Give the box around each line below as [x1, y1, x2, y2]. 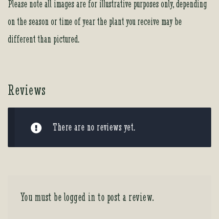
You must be [20, 191, 64, 204]
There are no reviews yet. [53, 121, 135, 133]
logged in [64, 191, 96, 204]
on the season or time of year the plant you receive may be [8, 15, 182, 27]
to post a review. [95, 191, 154, 204]
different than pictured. [8, 32, 79, 45]
